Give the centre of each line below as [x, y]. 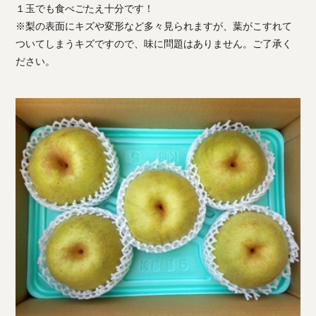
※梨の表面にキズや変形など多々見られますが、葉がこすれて [154, 26]
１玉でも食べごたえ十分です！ [85, 8]
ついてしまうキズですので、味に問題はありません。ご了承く [154, 44]
